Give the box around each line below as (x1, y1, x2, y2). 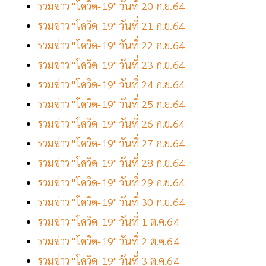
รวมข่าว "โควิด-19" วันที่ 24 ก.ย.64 (38, 77, 185, 91)
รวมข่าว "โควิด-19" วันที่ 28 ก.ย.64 (38, 156, 185, 170)
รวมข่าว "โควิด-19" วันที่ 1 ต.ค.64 (38, 214, 179, 229)
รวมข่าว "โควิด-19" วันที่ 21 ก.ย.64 (38, 18, 185, 33)
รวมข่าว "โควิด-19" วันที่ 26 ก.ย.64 (38, 116, 185, 131)
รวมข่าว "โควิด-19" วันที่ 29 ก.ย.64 (38, 175, 185, 189)
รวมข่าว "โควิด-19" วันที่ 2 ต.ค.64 (38, 234, 179, 248)
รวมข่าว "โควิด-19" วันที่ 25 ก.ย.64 (38, 97, 188, 111)
